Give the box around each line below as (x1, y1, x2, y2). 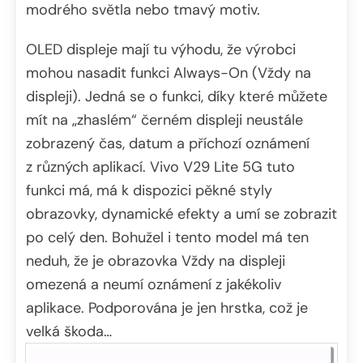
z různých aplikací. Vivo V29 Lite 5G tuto (26, 156, 295, 177)
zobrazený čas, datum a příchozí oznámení (26, 133, 310, 153)
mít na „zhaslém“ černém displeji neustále (26, 109, 303, 130)
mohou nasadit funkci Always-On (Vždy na (26, 62, 311, 83)
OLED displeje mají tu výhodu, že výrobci (26, 39, 296, 59)
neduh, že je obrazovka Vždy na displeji (26, 250, 285, 271)
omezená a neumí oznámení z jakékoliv (26, 274, 281, 294)
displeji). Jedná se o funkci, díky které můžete (26, 86, 327, 106)
